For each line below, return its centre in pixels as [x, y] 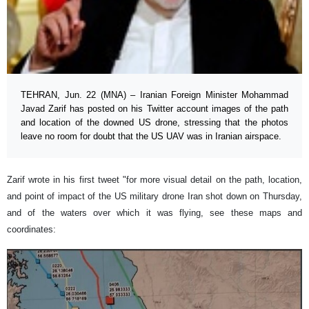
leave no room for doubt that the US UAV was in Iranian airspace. [151, 137]
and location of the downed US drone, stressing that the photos [154, 123]
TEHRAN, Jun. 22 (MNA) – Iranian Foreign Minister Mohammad [154, 95]
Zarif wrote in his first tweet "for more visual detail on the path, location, [154, 180]
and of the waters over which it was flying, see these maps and [154, 213]
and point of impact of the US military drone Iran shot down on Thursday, [154, 197]
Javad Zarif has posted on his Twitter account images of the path [154, 109]
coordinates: [31, 230]
